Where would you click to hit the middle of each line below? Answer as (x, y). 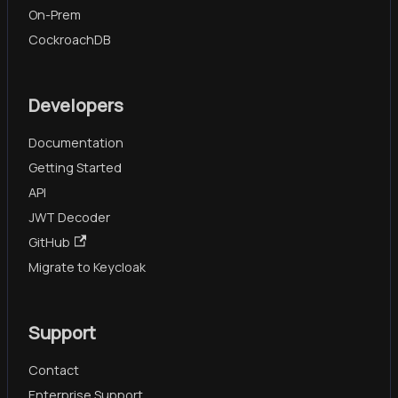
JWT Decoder (69, 217)
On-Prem (55, 14)
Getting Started (75, 167)
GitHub (49, 242)
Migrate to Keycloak (87, 267)
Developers (76, 105)
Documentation (76, 142)
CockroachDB (69, 39)
